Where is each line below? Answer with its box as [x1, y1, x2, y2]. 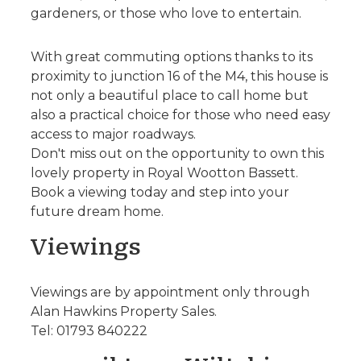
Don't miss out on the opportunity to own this [30, 145, 324, 161]
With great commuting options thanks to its [30, 48, 313, 64]
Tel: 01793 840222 [30, 322, 147, 338]
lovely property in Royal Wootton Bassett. [30, 164, 298, 180]
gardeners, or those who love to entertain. [30, 5, 301, 21]
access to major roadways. [30, 126, 196, 142]
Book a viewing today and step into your [30, 184, 289, 200]
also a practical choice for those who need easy [30, 106, 330, 122]
